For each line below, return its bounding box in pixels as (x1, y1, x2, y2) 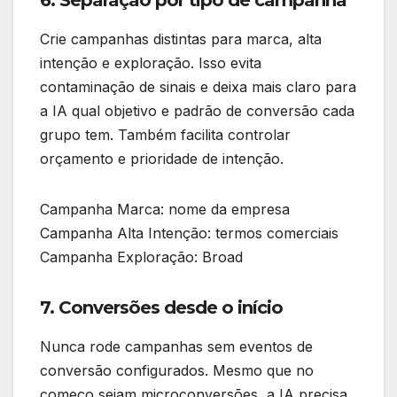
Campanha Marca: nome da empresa (40, 200, 290, 219)
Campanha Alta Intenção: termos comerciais (40, 224, 339, 243)
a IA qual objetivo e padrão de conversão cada (40, 102, 354, 121)
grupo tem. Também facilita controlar (40, 126, 291, 144)
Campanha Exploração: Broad (40, 248, 243, 267)
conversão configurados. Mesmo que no (40, 362, 314, 380)
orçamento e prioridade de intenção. (40, 150, 284, 168)
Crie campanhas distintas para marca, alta (40, 30, 322, 49)
